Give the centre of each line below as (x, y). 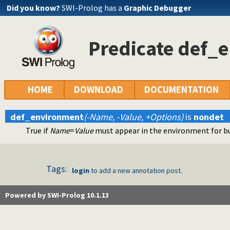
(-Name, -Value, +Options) (133, 117)
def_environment (47, 117)
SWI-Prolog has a (93, 8)
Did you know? (33, 8)
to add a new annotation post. (136, 171)
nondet (209, 117)
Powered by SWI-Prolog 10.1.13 (57, 195)
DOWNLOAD (99, 90)
